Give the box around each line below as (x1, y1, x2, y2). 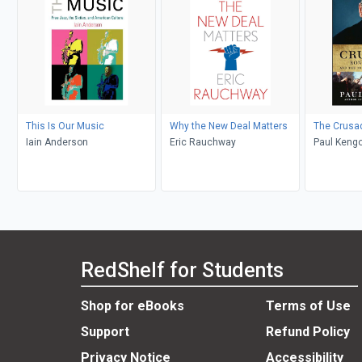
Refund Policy (265, 324, 350, 340)
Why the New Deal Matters (169, 120, 288, 132)
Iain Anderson (25, 136, 88, 148)
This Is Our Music (25, 120, 104, 132)
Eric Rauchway (169, 136, 236, 148)
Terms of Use (265, 298, 351, 314)
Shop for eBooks (81, 298, 184, 314)
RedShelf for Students (81, 259, 284, 283)
